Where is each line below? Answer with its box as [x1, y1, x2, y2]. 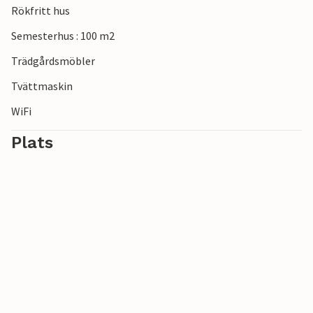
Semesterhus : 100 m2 [11, 29, 115, 43]
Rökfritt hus [11, 3, 70, 18]
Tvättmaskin [11, 79, 73, 94]
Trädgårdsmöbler [11, 54, 95, 68]
